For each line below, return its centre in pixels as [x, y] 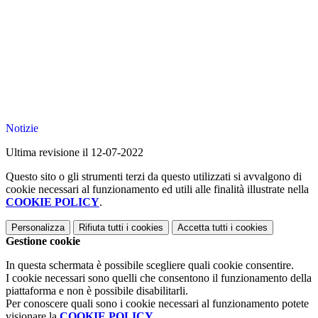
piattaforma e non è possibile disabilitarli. [97, 291]
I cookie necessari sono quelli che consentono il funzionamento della [159, 278]
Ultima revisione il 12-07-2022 [75, 153]
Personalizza [38, 228]
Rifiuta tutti [101, 228]
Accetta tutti [203, 228]
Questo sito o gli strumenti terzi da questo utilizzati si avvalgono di [154, 177]
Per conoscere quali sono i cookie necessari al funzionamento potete [157, 304]
